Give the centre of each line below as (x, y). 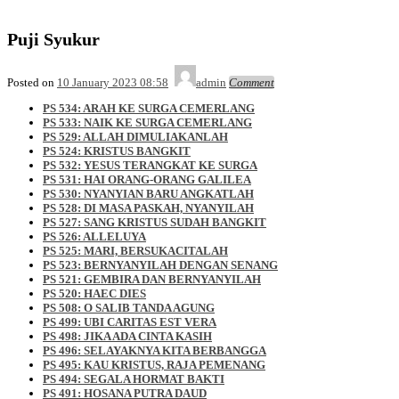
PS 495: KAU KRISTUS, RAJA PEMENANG (154, 364)
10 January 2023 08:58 (113, 82)
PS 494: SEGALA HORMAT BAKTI (134, 379)
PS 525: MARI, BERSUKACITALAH (135, 250)
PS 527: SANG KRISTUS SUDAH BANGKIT (155, 222)
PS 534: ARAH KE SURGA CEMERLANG (149, 108)
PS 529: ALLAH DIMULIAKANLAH (135, 136)
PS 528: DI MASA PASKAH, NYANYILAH (148, 208)
